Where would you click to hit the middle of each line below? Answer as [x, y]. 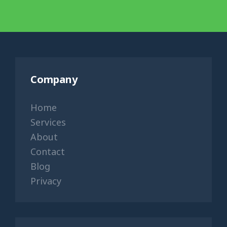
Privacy [46, 181]
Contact [48, 151]
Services [48, 122]
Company [54, 79]
